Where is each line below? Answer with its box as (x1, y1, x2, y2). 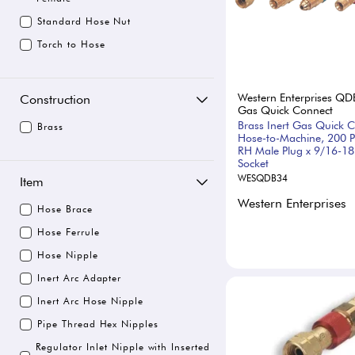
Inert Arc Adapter (37, 272, 122, 284)
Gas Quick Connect (238, 103, 333, 116)
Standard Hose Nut (37, 15, 132, 27)
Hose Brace (37, 203, 93, 215)
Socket (238, 156, 269, 170)
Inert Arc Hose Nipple (37, 295, 144, 307)
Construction (20, 92, 90, 107)
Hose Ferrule (37, 226, 100, 238)
